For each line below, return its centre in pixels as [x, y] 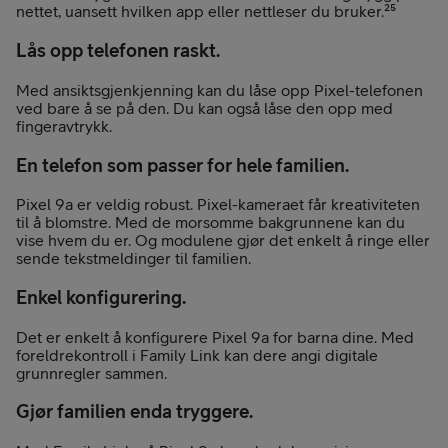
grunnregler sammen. [91, 372]
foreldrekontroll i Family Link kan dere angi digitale [197, 354]
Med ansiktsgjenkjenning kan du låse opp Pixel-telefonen [219, 89]
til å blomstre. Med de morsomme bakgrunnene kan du [210, 222]
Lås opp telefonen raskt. [118, 50]
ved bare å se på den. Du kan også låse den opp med [204, 107]
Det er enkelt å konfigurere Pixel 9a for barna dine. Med [215, 336]
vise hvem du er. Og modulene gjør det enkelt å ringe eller [223, 240]
